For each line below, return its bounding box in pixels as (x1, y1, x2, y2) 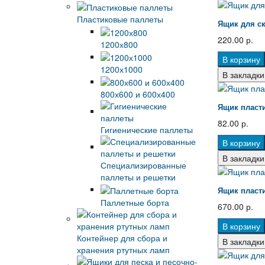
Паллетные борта (100, 196, 169, 208)
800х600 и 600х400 (100, 88, 175, 101)
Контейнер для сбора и (76, 231, 167, 244)
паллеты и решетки (100, 171, 176, 183)
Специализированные (100, 159, 186, 172)
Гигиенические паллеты (100, 124, 193, 136)
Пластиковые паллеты (76, 13, 163, 25)
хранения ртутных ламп (76, 243, 170, 256)
